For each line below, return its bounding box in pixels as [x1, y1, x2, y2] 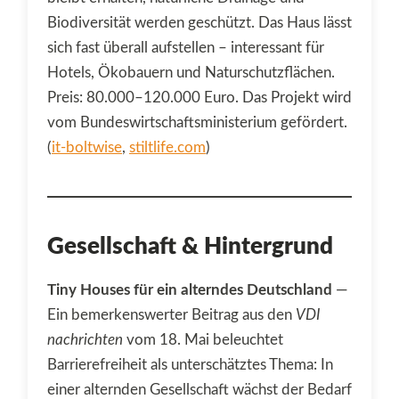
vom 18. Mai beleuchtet [123, 331, 283, 347]
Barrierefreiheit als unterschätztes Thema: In [47, 356, 333, 372]
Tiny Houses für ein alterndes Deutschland [47, 281, 332, 297]
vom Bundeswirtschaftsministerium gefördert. [47, 114, 347, 130]
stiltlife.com [129, 139, 206, 155]
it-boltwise [52, 139, 122, 155]
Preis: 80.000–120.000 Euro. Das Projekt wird [47, 89, 352, 105]
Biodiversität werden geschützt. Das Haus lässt [47, 14, 352, 30]
